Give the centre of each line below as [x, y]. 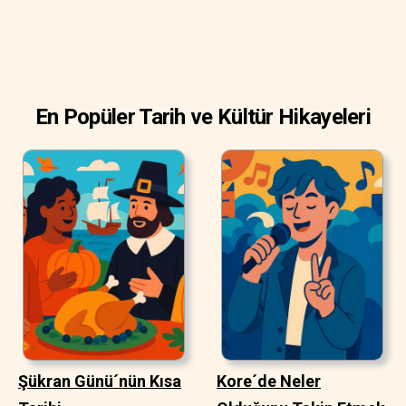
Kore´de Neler [269, 381]
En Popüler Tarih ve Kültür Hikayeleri [203, 117]
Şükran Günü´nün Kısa [100, 381]
